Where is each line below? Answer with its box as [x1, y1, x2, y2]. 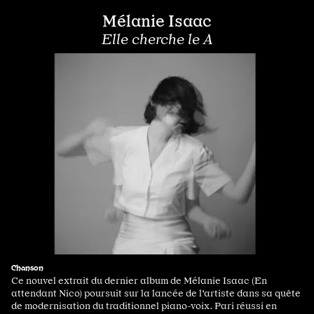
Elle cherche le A [101, 31, 213, 48]
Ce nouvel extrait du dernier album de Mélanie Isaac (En [11, 274, 267, 286]
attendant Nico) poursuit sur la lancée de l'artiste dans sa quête [11, 287, 301, 299]
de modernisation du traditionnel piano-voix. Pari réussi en [11, 299, 277, 311]
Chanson [11, 261, 43, 272]
